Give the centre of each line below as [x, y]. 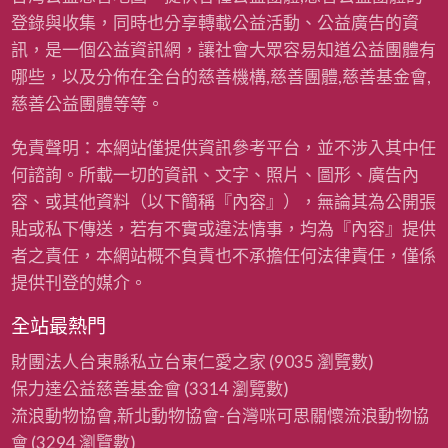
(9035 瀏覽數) [319, 361]
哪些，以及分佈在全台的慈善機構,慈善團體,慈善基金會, [220, 77]
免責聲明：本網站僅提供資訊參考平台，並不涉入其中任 [223, 148]
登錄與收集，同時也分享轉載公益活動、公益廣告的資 [214, 23]
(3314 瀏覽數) [234, 388]
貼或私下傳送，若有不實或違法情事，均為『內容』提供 [223, 229]
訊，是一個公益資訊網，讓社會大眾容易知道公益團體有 [223, 50]
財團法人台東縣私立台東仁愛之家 [138, 361]
